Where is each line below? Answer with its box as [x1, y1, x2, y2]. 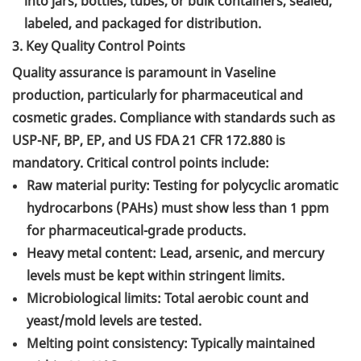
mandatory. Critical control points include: [12, 154, 269, 172]
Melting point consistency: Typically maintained [27, 334, 315, 353]
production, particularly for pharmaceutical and [12, 86, 303, 105]
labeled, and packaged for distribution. [24, 15, 261, 33]
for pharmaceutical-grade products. [27, 222, 246, 240]
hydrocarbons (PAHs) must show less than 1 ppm [27, 199, 329, 218]
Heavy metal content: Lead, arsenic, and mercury [27, 244, 324, 263]
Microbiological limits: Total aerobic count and [27, 289, 309, 308]
